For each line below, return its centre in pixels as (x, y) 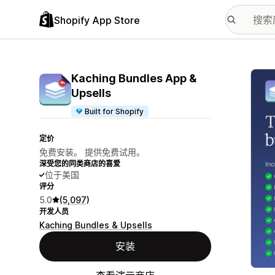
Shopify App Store (97, 20)
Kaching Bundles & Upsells (96, 225)
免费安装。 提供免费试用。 (92, 152)
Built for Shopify (114, 111)
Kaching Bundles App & (134, 78)
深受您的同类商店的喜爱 (80, 164)
